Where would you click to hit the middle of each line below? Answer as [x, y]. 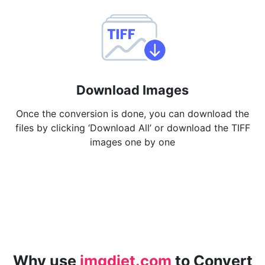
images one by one [132, 142]
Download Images [132, 90]
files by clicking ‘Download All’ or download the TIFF [132, 128]
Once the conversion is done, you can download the [132, 114]
